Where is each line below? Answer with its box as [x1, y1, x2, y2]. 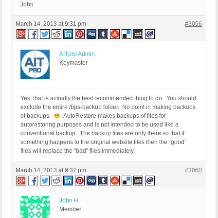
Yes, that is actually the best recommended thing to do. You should [20, 95, 196, 102]
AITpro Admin [59, 51, 95, 58]
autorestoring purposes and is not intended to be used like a [20, 121, 179, 128]
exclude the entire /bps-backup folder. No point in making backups [20, 104, 196, 111]
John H [59, 197, 78, 204]
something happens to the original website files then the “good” [20, 139, 186, 146]
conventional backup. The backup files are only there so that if [20, 130, 184, 137]
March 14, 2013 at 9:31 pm [16, 20, 86, 28]
